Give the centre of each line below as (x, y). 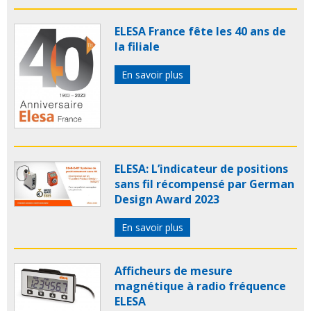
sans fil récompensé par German (204, 184)
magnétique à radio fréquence (200, 286)
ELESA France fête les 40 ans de (200, 32)
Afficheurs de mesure (174, 270)
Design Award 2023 (167, 199)
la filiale (137, 47)
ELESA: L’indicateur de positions (201, 168)
